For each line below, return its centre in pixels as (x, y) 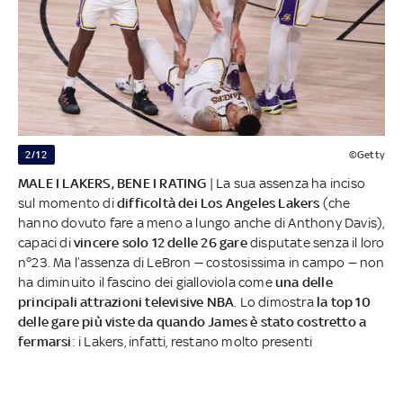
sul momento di (67, 202)
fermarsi (45, 341)
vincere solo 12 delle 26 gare (161, 242)
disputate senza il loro (316, 242)
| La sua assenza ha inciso (286, 183)
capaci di (46, 242)
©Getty (367, 154)
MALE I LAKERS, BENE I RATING (112, 183)
